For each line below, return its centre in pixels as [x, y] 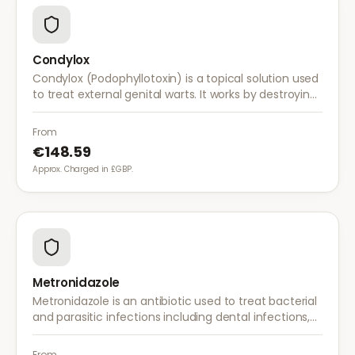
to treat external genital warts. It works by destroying [175, 94]
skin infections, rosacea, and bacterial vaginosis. [162, 333]
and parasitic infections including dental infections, [172, 317]
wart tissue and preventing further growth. [147, 110]
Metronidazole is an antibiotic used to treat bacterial [175, 301]
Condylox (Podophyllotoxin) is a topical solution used [176, 78]
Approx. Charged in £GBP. [83, 169]
